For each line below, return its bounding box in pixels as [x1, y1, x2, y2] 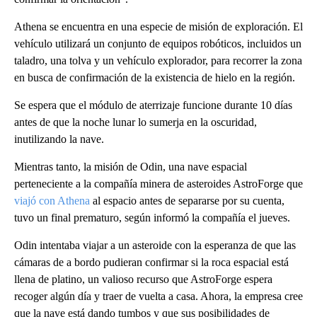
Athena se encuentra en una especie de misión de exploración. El [14, 21, 303, 33]
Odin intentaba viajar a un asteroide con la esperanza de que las [14, 239, 296, 251]
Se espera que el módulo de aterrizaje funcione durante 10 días [14, 99, 292, 111]
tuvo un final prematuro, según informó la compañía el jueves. [14, 212, 290, 224]
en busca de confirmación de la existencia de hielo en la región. [14, 71, 295, 83]
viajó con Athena [14, 195, 90, 207]
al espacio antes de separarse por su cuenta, [90, 195, 284, 207]
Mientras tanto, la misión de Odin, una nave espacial [14, 161, 247, 173]
